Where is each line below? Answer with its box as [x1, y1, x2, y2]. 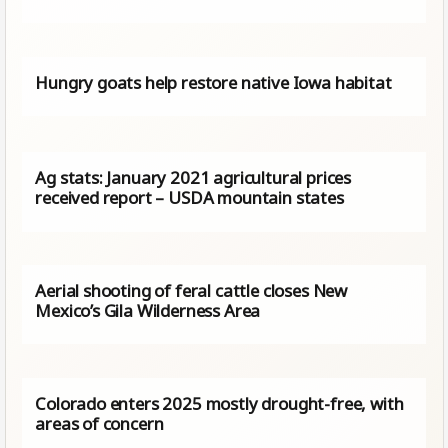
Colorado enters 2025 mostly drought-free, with [35, 392, 404, 416]
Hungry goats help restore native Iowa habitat [35, 70, 392, 94]
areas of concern [35, 412, 164, 436]
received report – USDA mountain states [35, 186, 344, 210]
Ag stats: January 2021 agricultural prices [35, 166, 352, 190]
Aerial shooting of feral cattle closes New [35, 279, 348, 303]
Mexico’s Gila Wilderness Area [35, 299, 261, 323]
